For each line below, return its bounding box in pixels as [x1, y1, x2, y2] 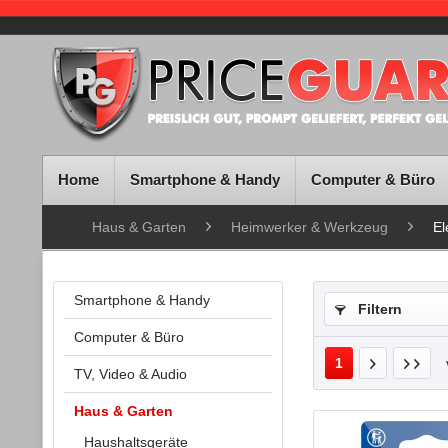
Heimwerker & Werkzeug [231, 219, 388, 235]
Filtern [354, 301, 402, 317]
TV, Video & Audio [74, 366, 187, 382]
